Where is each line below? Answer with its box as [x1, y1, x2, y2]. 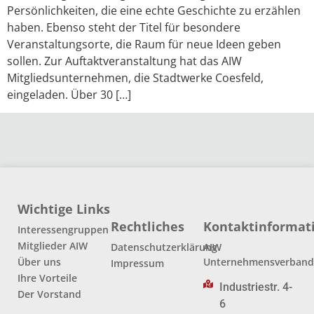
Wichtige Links [18, 200, 110, 218]
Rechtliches [110, 218, 184, 235]
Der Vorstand [18, 287, 81, 301]
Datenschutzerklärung [110, 240, 217, 254]
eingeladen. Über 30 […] [7, 86, 131, 102]
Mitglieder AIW [18, 239, 88, 253]
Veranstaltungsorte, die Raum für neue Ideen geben [7, 36, 281, 52]
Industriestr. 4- [219, 280, 292, 294]
